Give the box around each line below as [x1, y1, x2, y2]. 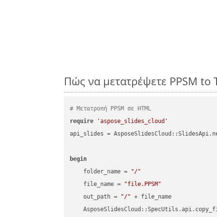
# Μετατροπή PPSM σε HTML [70, 105, 152, 112]
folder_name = [70, 168, 131, 175]
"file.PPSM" [124, 181, 162, 188]
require [70, 118, 94, 125]
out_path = [70, 193, 121, 201]
